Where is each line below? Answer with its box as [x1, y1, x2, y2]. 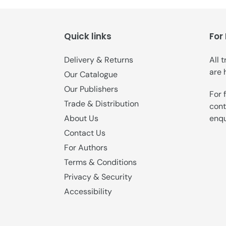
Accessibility [64, 186, 112, 197]
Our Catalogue [64, 69, 118, 80]
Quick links [64, 30, 111, 42]
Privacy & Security [64, 172, 132, 183]
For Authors [64, 142, 107, 153]
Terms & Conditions [64, 157, 137, 168]
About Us [64, 113, 98, 124]
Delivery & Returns [64, 54, 133, 66]
